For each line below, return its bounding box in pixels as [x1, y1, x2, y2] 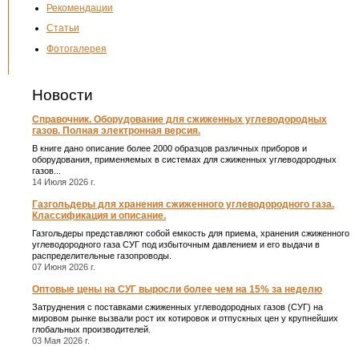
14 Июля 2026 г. [32, 176, 95, 187]
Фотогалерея [46, 42, 107, 54]
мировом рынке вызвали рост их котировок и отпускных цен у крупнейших [32, 313, 338, 323]
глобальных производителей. [32, 324, 151, 334]
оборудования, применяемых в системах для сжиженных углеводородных [32, 154, 337, 164]
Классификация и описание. [32, 210, 166, 222]
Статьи [46, 22, 79, 34]
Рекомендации [46, 2, 113, 14]
